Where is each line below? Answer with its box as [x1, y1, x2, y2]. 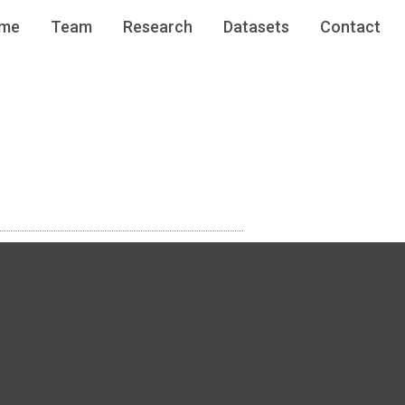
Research [122, 17, 193, 36]
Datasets [222, 17, 289, 36]
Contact [319, 17, 381, 36]
